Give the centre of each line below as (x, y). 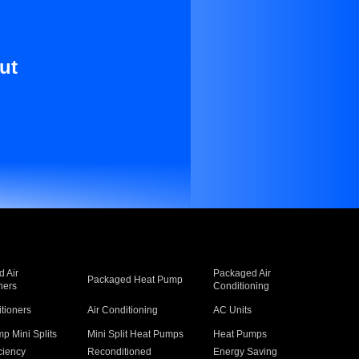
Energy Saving (246, 352)
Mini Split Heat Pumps (135, 334)
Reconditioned (119, 352)
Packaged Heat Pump (135, 280)
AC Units (233, 310)
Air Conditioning (122, 310)
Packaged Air (242, 273)
